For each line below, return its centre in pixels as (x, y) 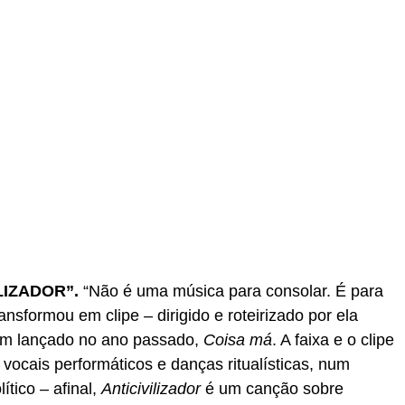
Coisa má (238, 340)
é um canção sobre (272, 389)
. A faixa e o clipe (333, 340)
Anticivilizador (151, 389)
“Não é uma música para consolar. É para (231, 291)
